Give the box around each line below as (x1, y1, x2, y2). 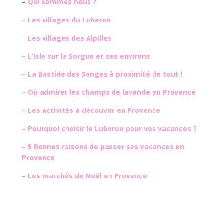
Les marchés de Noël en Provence (27, 171, 147, 180)
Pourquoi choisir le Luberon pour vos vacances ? (27, 123, 197, 133)
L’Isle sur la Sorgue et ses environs (27, 51, 150, 61)
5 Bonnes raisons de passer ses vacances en (27, 141, 184, 151)
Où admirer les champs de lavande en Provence (27, 87, 196, 97)
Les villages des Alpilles (27, 33, 111, 43)
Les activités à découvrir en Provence (27, 105, 160, 115)
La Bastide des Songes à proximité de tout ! (27, 69, 182, 79)
